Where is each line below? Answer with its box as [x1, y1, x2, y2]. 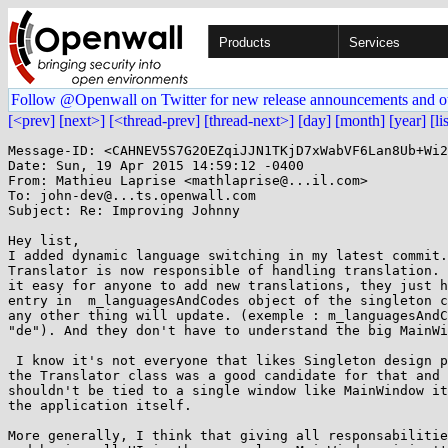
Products [219, 35, 271, 50]
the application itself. [8, 398, 192, 413]
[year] [389, 112, 426, 129]
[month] [335, 112, 385, 129]
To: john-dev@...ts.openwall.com [8, 188, 256, 203]
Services [349, 35, 400, 50]
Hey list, [8, 233, 80, 248]
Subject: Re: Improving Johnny [8, 203, 240, 218]
